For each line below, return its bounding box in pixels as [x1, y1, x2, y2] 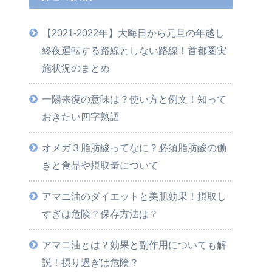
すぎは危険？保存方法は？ [42, 208, 159, 220]
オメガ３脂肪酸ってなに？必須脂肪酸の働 [42, 142, 227, 154]
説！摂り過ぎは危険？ [42, 257, 140, 268]
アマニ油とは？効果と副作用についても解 [42, 239, 227, 251]
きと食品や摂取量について [42, 160, 159, 171]
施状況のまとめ [42, 63, 110, 74]
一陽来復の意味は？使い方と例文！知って [42, 93, 227, 105]
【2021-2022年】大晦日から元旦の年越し [42, 27, 225, 39]
